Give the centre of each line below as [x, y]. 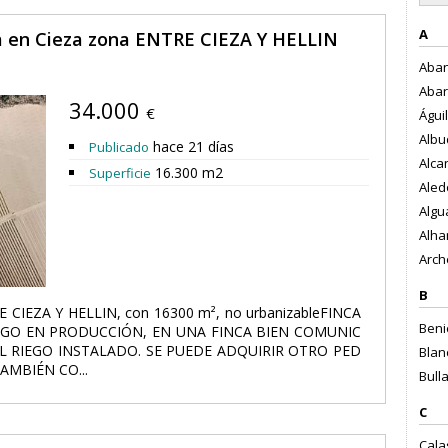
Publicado [119, 147]
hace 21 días [191, 146]
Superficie [120, 173]
